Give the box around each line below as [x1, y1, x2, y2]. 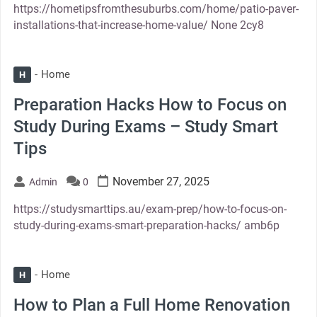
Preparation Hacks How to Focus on [13, 94, 287, 115]
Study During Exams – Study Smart [13, 116, 278, 137]
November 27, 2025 [112, 174, 209, 188]
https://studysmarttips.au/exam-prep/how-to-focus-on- [13, 202, 287, 216]
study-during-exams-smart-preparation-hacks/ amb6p [13, 218, 279, 232]
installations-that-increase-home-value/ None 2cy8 [13, 18, 264, 32]
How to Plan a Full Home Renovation [13, 294, 290, 315]
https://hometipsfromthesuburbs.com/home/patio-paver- [13, 1, 299, 16]
